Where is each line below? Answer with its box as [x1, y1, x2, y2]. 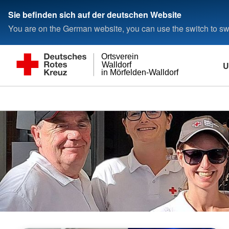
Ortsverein [101, 52, 139, 61]
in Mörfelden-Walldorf [101, 68, 179, 77]
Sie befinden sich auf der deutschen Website [8, 8, 181, 20]
